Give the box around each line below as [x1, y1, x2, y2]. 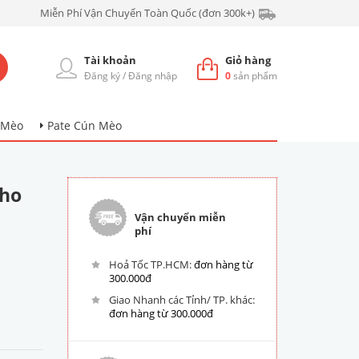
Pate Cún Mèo [47, 118, 122, 133]
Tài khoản [84, 53, 136, 67]
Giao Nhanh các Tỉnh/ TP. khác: [108, 292, 255, 307]
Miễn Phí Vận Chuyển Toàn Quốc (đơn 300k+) [40, 6, 255, 20]
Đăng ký [84, 69, 120, 83]
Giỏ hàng [225, 53, 271, 67]
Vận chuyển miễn [134, 210, 226, 224]
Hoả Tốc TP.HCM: [108, 257, 194, 272]
